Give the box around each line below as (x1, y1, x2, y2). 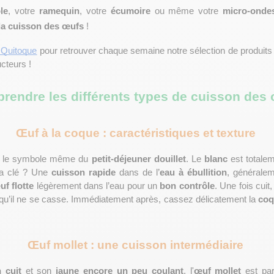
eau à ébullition (160, 168, 227, 177)
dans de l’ (116, 168, 160, 177)
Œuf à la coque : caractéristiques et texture (15, 127, 259, 139)
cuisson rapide (51, 168, 116, 177)
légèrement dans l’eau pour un (34, 181, 160, 191)
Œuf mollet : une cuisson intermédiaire (28, 239, 246, 251)
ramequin (39, 6, 80, 16)
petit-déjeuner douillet (91, 154, 186, 164)
